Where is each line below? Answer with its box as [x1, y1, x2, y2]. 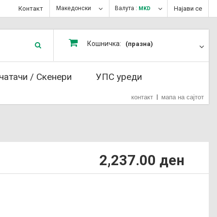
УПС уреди [96, 71, 142, 82]
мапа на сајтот [161, 93, 204, 101]
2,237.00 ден [99, 152, 185, 169]
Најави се [174, 5, 202, 12]
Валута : [115, 5, 137, 12]
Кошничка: [87, 40, 121, 47]
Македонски [56, 5, 91, 12]
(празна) [125, 40, 153, 47]
